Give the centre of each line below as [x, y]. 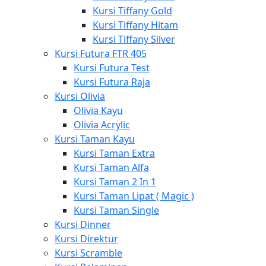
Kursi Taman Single [116, 210]
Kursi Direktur [86, 239]
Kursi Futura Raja [112, 82]
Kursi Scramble [88, 253]
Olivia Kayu [98, 110]
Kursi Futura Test [112, 68]
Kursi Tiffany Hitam [135, 25]
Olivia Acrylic [102, 125]
